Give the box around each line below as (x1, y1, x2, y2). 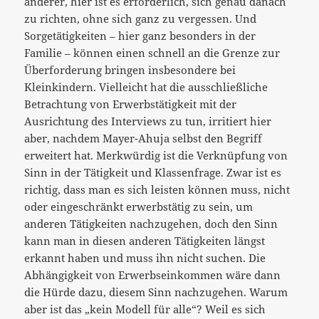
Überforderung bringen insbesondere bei (24, 62, 236, 77)
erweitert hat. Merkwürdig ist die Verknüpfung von (24, 147, 288, 162)
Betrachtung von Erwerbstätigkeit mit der (24, 96, 237, 111)
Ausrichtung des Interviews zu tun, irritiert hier (24, 113, 272, 128)
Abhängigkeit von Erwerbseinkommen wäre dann (24, 267, 281, 282)
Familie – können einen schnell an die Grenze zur (24, 45, 281, 60)
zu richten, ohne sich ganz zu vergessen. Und (24, 11, 257, 26)
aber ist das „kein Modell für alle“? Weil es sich (24, 301, 266, 316)
